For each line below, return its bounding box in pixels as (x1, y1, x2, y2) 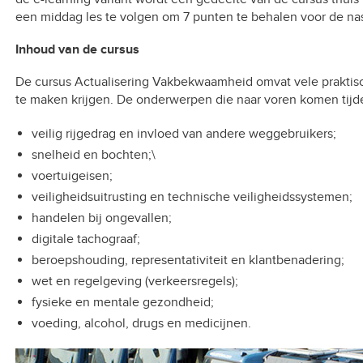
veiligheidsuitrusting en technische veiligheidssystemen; (31, 189, 352, 205)
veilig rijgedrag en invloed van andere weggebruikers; (31, 126, 336, 142)
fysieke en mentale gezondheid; (31, 294, 214, 310)
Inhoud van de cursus (15, 41, 139, 58)
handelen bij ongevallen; (31, 210, 172, 226)
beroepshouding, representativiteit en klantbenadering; (31, 252, 344, 268)
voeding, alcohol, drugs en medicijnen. (31, 315, 251, 331)
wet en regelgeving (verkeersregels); (31, 273, 238, 289)
